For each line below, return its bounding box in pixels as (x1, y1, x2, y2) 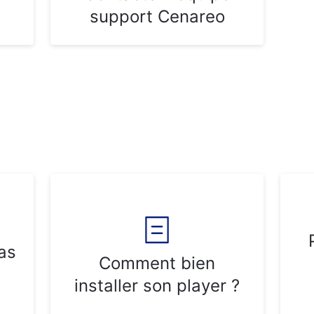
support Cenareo (89, 6, 225, 27)
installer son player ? (74, 275, 240, 296)
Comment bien (99, 253, 215, 273)
